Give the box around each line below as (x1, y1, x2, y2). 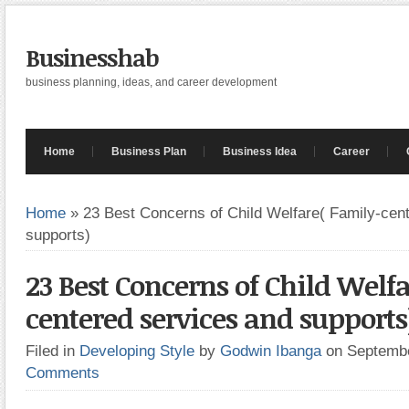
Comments (26, 363, 100, 382)
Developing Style (79, 341, 194, 360)
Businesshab (26, 41, 159, 74)
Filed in (26, 341, 79, 360)
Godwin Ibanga (220, 341, 321, 360)
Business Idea (223, 145, 297, 158)
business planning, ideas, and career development (26, 76, 277, 89)
